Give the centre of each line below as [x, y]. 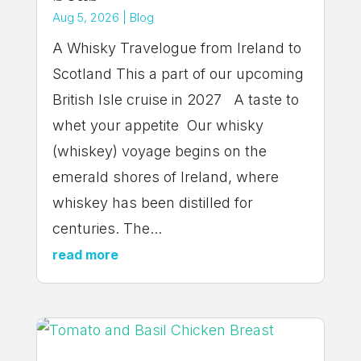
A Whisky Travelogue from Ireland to [176, 48]
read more [85, 255]
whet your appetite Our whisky [158, 126]
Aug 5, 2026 [85, 18]
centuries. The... [107, 229]
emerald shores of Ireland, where [165, 177]
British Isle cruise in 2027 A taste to [175, 100]
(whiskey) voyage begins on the [159, 151]
